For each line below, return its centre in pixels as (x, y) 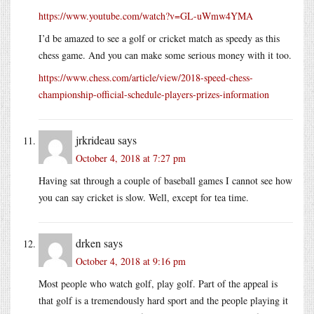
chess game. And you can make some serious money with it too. (165, 55)
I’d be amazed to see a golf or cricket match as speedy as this (159, 38)
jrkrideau (95, 139)
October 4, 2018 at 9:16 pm (131, 261)
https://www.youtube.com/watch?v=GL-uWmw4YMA (146, 15)
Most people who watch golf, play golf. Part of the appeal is (158, 283)
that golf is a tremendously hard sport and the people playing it (163, 300)
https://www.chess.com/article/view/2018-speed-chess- (146, 77)
